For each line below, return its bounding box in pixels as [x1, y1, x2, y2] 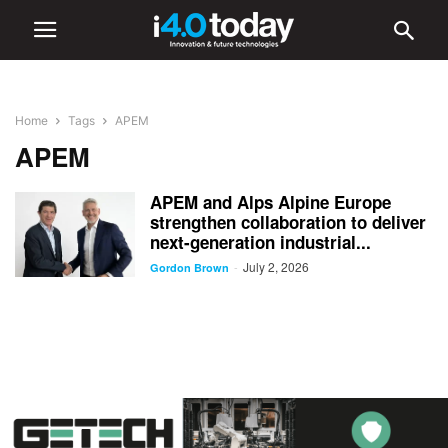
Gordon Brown [150, 260, 229, 275]
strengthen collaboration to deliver [150, 210, 426, 234]
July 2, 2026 [243, 258, 309, 275]
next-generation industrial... [150, 230, 371, 254]
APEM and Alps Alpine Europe [150, 190, 391, 214]
